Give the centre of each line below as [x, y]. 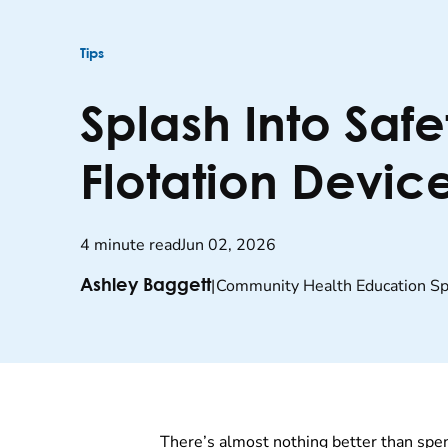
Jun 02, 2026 [228, 245]
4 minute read [130, 245]
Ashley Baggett [145, 286]
